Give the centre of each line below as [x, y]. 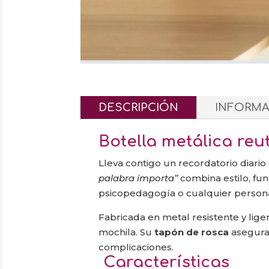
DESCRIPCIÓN [139, 107]
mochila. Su [127, 232]
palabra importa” [138, 178]
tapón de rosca [192, 232]
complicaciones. [136, 247]
